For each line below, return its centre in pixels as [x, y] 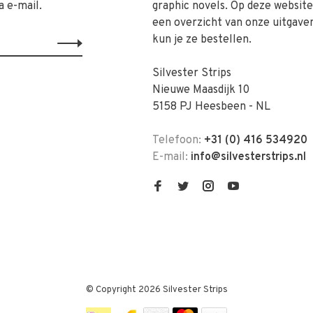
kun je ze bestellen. [202, 39]
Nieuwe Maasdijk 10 [201, 90]
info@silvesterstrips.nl [248, 157]
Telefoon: [178, 140]
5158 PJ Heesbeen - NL [211, 107]
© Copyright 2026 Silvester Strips [156, 290]
